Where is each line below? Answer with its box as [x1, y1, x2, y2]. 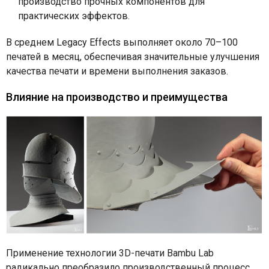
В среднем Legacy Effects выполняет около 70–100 [6, 36, 238, 48]
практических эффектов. [18, 10, 132, 22]
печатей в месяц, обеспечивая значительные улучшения [6, 50, 259, 62]
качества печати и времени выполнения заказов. [6, 65, 231, 77]
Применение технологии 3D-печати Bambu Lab [6, 247, 214, 259]
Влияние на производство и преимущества [6, 90, 228, 103]
